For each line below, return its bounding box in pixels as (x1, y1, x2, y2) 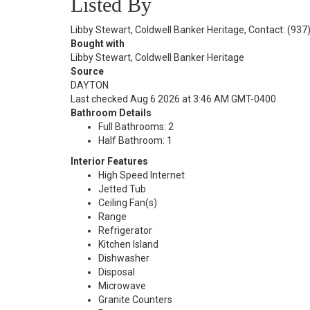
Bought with (71, 38, 125, 49)
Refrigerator (98, 225, 152, 236)
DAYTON (71, 80, 109, 91)
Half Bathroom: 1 (98, 135, 172, 146)
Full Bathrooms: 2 (98, 121, 174, 132)
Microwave (98, 280, 146, 291)
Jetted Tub (98, 183, 146, 194)
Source (71, 66, 104, 77)
